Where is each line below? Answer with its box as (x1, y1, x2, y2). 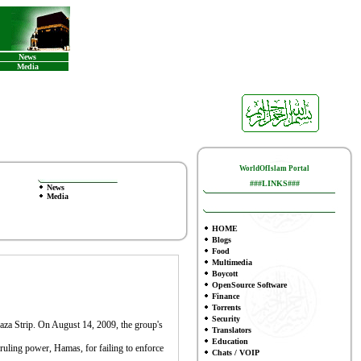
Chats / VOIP (212, 348, 259, 357)
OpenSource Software (212, 280, 287, 289)
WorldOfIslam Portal (239, 164, 309, 172)
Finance (212, 292, 239, 301)
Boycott (212, 269, 238, 278)
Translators (212, 326, 251, 334)
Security (212, 314, 240, 323)
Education (212, 337, 248, 346)
